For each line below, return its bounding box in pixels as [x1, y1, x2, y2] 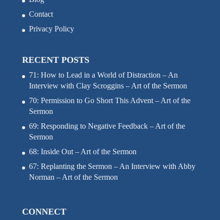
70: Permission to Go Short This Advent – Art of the [28, 96, 191, 105]
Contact [28, 10, 53, 19]
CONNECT [22, 207, 66, 217]
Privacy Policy [28, 25, 74, 33]
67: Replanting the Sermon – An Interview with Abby [28, 162, 195, 171]
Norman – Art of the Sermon [28, 173, 118, 182]
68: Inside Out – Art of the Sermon [28, 147, 137, 156]
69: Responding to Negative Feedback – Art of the [28, 122, 185, 131]
